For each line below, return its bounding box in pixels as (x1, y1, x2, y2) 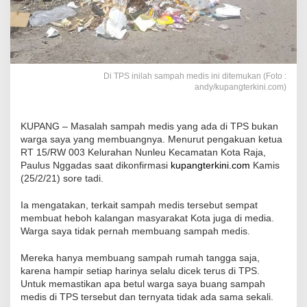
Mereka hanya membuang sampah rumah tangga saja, (21, 252, 260, 264)
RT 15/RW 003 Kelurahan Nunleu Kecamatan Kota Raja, (21, 147, 266, 158)
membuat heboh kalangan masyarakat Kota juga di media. (21, 212, 274, 224)
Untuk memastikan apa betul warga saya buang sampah (21, 278, 265, 290)
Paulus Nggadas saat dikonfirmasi (21, 160, 171, 171)
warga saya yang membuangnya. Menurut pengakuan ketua (21, 134, 282, 145)
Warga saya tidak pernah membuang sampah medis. (21, 225, 250, 237)
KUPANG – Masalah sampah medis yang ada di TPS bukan (21, 121, 278, 132)
